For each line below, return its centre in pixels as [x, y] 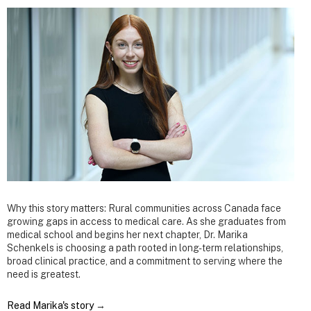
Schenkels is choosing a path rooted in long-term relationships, [145, 248]
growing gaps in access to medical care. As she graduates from [146, 222]
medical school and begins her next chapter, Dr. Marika [127, 235]
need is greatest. [44, 275]
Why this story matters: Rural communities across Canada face [144, 209]
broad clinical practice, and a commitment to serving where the [145, 261]
